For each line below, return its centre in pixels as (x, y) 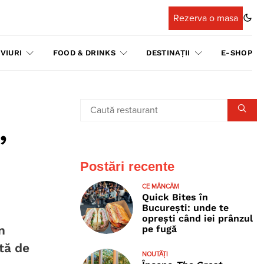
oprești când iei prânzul (197, 218)
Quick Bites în (175, 197)
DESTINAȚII (168, 53)
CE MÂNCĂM (161, 187)
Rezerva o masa (206, 18)
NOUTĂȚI (155, 254)
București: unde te (185, 208)
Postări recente (127, 166)
